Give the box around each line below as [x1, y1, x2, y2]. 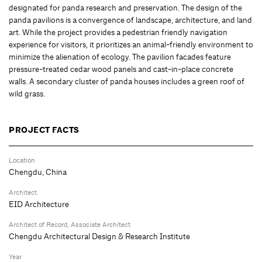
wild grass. [9, 88, 45, 99]
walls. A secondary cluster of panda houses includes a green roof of [9, 75, 244, 87]
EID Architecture [9, 198, 69, 209]
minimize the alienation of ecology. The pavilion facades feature [9, 51, 231, 62]
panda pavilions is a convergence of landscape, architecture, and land [9, 14, 252, 25]
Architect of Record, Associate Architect [9, 219, 130, 229]
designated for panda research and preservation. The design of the [9, 2, 242, 13]
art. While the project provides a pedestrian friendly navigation [9, 26, 227, 37]
